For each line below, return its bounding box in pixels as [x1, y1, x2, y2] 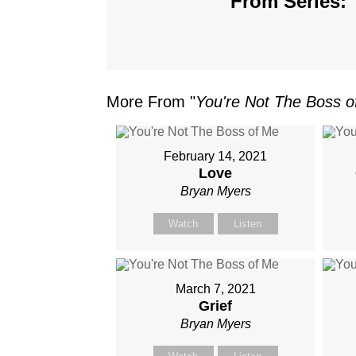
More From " [106, 92, 196, 110]
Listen [234, 217, 262, 230]
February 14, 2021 [164, 149, 268, 163]
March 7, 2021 [175, 281, 256, 296]
